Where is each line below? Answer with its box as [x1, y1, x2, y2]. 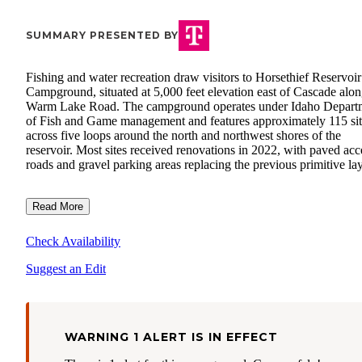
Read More [32, 200, 83, 213]
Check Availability [26, 234, 120, 249]
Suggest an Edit [26, 262, 106, 276]
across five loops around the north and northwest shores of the [26, 128, 341, 143]
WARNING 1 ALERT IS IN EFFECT [65, 330, 278, 345]
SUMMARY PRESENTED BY [26, 29, 179, 42]
